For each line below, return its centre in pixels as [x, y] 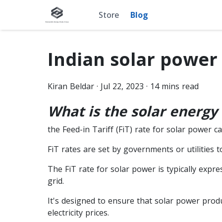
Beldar [82, 86]
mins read [179, 86]
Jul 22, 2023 [122, 86]
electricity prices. [78, 212]
